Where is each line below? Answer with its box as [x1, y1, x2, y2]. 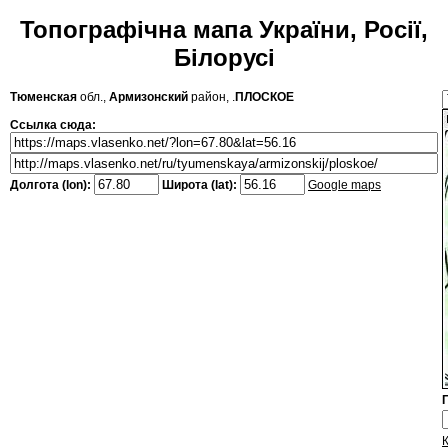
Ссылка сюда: [10, 118, 96, 133]
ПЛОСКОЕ [235, 90, 294, 105]
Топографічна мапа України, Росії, [20, 16, 428, 44]
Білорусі [173, 44, 275, 72]
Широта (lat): [159, 178, 240, 193]
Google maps [308, 178, 381, 193]
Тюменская [10, 90, 77, 105]
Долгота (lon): [10, 178, 94, 193]
